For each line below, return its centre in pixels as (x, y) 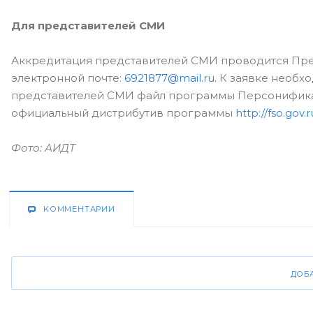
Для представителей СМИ (88, 26)
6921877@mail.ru (169, 78)
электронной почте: (68, 78)
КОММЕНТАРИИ (79, 209)
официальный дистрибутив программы (123, 113)
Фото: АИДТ (43, 148)
